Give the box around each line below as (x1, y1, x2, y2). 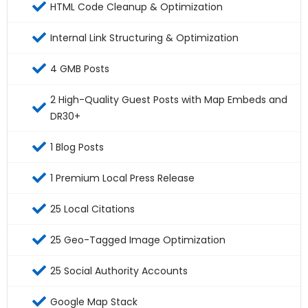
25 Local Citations (50, 202, 135, 217)
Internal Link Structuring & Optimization (50, 31, 239, 45)
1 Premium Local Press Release (50, 171, 195, 186)
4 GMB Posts (50, 62, 109, 76)
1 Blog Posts (50, 140, 104, 155)
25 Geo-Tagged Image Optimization (50, 233, 225, 247)
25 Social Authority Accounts (50, 264, 188, 278)
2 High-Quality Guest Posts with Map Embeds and (50, 93, 287, 107)
